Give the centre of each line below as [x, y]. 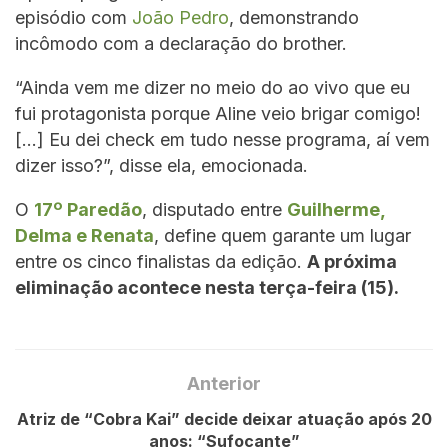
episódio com [73, 18]
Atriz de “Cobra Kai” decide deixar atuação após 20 [224, 418]
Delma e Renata [84, 236]
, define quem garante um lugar [282, 236]
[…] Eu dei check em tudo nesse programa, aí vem [222, 140]
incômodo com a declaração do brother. [181, 44]
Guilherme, [336, 210]
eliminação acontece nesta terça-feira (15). [207, 288]
